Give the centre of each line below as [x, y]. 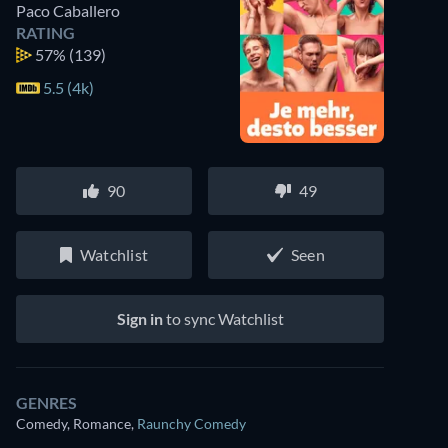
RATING [45, 32]
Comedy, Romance [73, 423]
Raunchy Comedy [191, 423]
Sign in [139, 318]
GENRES [46, 402]
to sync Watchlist [223, 318]
